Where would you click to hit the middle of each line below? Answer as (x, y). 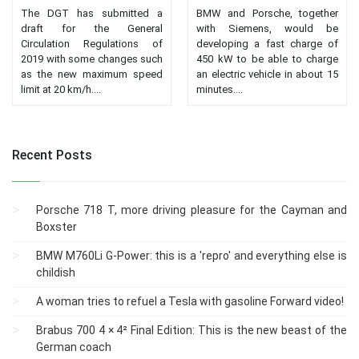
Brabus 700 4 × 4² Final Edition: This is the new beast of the (192, 330)
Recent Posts (52, 155)
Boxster (56, 226)
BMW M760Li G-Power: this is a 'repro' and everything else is (192, 255)
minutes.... (220, 89)
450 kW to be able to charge (267, 58)
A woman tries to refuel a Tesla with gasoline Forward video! (190, 301)
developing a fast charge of (267, 43)
